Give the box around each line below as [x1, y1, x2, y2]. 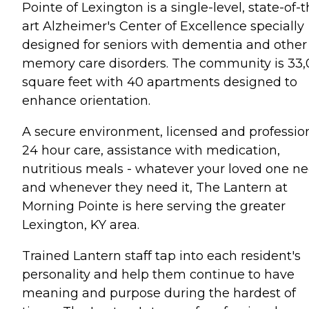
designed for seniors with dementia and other [22, 37, 307, 52]
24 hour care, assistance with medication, [22, 142, 280, 158]
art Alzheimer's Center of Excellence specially [22, 18, 304, 34]
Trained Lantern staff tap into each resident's [22, 248, 301, 263]
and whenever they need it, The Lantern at [22, 179, 288, 195]
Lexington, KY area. [22, 217, 139, 232]
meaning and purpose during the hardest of [22, 285, 296, 301]
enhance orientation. [22, 92, 150, 108]
